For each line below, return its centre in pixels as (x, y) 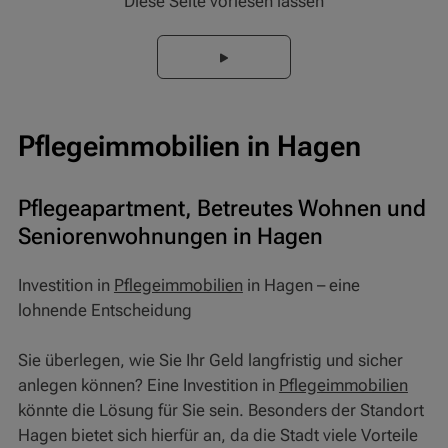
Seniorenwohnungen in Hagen (170, 235)
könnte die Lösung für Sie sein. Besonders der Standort (220, 410)
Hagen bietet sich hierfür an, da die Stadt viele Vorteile (217, 435)
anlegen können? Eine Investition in (148, 385)
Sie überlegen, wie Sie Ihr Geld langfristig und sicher (210, 360)
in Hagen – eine (301, 285)
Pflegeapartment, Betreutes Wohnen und (221, 207)
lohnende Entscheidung (104, 310)
